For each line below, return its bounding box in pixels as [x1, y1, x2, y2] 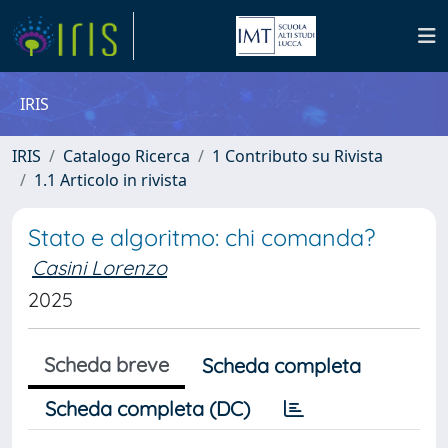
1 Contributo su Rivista [212, 145, 383, 167]
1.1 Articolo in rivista [34, 169, 187, 191]
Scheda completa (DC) [45, 396, 250, 421]
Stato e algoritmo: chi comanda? [28, 223, 375, 252]
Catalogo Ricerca [63, 145, 190, 167]
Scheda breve [44, 352, 169, 377]
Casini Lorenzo [32, 255, 167, 280]
